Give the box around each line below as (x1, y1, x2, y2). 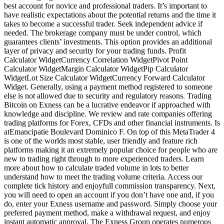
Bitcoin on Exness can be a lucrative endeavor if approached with (4, 100, 210, 109)
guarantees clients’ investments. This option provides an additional (4, 37, 212, 46)
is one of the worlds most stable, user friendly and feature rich (4, 136, 197, 145)
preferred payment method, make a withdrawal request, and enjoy (4, 208, 210, 217)
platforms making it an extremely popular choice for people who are (4, 145, 217, 154)
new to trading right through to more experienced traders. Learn (4, 154, 204, 163)
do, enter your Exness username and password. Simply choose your (4, 199, 217, 208)
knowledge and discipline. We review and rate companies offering (4, 109, 212, 118)
